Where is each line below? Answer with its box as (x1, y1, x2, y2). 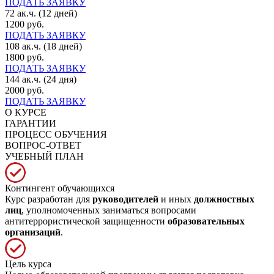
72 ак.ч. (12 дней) (5, 7, 77, 18)
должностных (194, 193, 254, 204)
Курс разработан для (5, 193, 92, 204)
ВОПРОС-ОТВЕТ (5, 139, 81, 150)
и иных (158, 193, 194, 204)
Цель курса (5, 258, 51, 269)
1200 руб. (5, 18, 44, 29)
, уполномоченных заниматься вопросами (21, 204, 196, 215)
